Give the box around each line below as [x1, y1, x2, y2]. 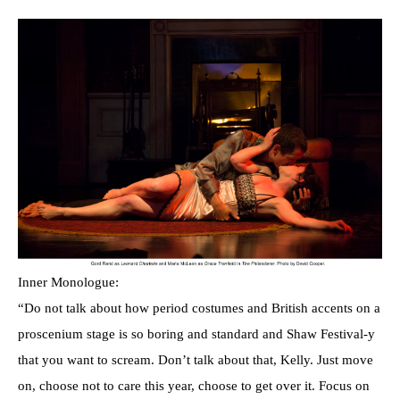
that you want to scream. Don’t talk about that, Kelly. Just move [18, 353, 373, 368]
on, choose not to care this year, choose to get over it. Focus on [18, 379, 370, 394]
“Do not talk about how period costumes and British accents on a [18, 301, 380, 316]
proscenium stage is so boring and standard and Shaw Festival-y [18, 327, 375, 342]
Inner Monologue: [18, 275, 119, 290]
